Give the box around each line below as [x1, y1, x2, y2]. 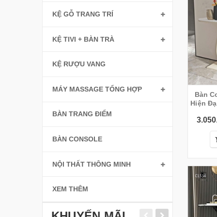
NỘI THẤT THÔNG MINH [52, 160, 131, 168]
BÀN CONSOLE [52, 135, 102, 143]
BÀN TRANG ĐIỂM [52, 110, 112, 118]
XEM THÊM [52, 185, 88, 193]
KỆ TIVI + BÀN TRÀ [52, 35, 114, 43]
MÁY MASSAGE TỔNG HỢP [52, 85, 142, 93]
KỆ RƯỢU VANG [52, 60, 106, 68]
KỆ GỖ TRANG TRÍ [52, 10, 113, 18]
